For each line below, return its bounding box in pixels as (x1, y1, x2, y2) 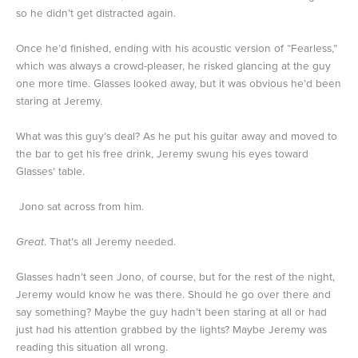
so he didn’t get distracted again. (16, 6, 176, 21)
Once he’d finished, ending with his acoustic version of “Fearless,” (16, 42, 337, 56)
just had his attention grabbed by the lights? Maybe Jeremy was (16, 322, 327, 336)
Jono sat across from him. (16, 200, 144, 213)
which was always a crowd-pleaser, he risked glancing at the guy (16, 59, 331, 74)
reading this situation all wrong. (16, 340, 168, 354)
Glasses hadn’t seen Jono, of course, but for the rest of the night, (16, 269, 335, 284)
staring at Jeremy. (16, 94, 102, 109)
